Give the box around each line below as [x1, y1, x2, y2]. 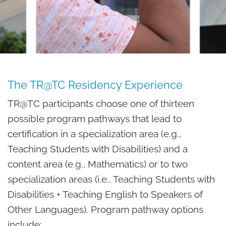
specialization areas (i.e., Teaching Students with [8, 174, 215, 185]
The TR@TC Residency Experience [8, 78, 183, 91]
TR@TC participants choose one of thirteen [8, 98, 194, 109]
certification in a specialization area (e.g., [8, 128, 181, 139]
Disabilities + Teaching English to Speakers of [8, 189, 203, 200]
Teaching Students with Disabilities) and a [8, 143, 188, 154]
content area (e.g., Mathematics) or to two [8, 158, 188, 169]
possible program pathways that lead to [8, 113, 182, 124]
